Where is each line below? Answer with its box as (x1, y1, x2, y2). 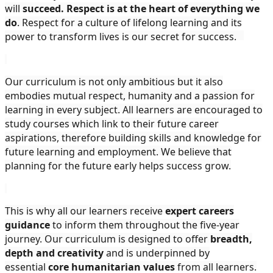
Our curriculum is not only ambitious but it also (5, 74, 223, 88)
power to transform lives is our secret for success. (5, 29, 244, 43)
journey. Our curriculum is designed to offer (5, 232, 208, 246)
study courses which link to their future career (5, 116, 219, 130)
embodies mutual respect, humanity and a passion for (5, 88, 255, 102)
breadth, (208, 232, 252, 246)
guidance (5, 218, 50, 232)
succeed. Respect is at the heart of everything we (23, 1, 260, 15)
